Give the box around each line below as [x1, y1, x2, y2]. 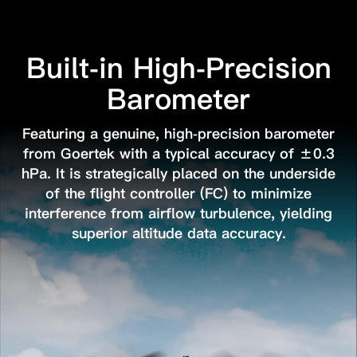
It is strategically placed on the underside [56, 165, 335, 182]
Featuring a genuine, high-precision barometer [22, 125, 335, 143]
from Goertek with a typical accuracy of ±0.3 [22, 145, 335, 163]
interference [25, 205, 106, 222]
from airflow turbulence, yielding [111, 205, 332, 222]
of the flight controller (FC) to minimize [45, 185, 312, 202]
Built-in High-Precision [25, 51, 331, 86]
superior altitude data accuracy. [71, 225, 286, 242]
